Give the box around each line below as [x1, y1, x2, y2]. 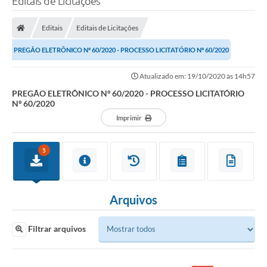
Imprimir [116, 114, 142, 122]
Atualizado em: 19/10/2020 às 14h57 [138, 72, 255, 81]
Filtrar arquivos [26, 223, 86, 234]
